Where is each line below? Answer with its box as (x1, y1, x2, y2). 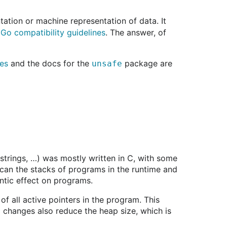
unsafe (92, 59, 122, 68)
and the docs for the (8, 58, 92, 68)
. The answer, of (105, 27, 166, 37)
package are (122, 58, 172, 68)
